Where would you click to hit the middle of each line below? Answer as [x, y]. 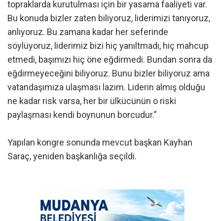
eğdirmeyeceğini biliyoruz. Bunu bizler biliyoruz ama [109, 73]
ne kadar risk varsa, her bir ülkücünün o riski [92, 101]
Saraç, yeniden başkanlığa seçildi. [72, 156]
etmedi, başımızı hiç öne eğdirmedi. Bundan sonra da [110, 59]
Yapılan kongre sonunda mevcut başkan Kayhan [100, 142]
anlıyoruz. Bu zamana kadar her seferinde [88, 32]
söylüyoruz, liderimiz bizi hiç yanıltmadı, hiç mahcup [108, 45]
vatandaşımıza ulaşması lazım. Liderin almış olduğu [106, 87]
